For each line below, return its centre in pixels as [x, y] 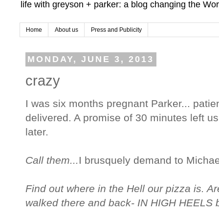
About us [66, 30]
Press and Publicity [116, 30]
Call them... [52, 161]
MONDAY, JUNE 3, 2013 [91, 59]
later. [37, 132]
